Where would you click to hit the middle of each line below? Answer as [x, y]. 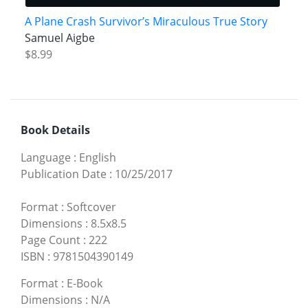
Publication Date [64, 174]
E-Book [85, 284]
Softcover [91, 207]
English [98, 158]
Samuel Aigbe [59, 38]
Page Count [51, 240]
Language [46, 158]
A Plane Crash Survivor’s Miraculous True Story [146, 22]
